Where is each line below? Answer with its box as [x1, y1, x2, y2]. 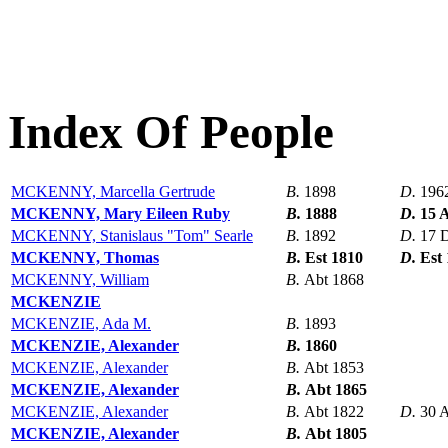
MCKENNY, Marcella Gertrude [11, 183, 215, 201]
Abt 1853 [304, 359, 364, 377]
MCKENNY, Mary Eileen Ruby [11, 205, 230, 223]
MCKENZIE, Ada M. [11, 315, 151, 333]
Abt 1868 [304, 271, 364, 289]
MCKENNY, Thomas [11, 249, 159, 267]
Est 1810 [305, 249, 363, 267]
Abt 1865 [305, 381, 367, 399]
